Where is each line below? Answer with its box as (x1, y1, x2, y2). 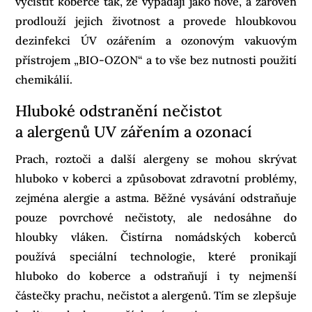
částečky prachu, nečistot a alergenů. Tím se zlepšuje (15, 288, 297, 302)
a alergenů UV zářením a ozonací (15, 121, 253, 141)
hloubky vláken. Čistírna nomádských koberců (15, 229, 297, 244)
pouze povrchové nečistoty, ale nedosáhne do (15, 210, 297, 224)
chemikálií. (15, 72, 73, 86)
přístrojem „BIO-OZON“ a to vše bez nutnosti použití (15, 52, 297, 67)
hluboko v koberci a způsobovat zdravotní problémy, (15, 171, 297, 185)
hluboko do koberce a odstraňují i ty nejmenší (15, 268, 297, 283)
